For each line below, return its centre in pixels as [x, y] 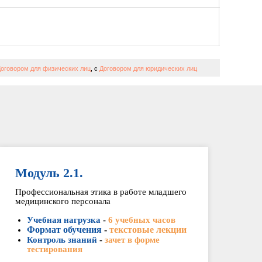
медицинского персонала [63, 201]
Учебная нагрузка [63, 220]
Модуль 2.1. [49, 173]
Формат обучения [64, 230]
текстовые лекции [148, 230]
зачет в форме [132, 240]
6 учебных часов [142, 220]
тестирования [54, 249]
